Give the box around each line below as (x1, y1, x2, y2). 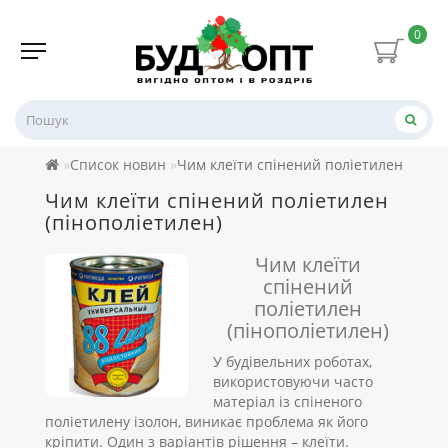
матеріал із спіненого (213, 391, 363, 411)
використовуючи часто (213, 371, 374, 391)
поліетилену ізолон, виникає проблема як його (45, 411, 368, 431)
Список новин (70, 154, 166, 174)
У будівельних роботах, (213, 351, 373, 371)
